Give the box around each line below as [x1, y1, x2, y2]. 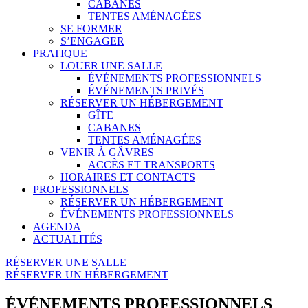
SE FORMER [60, 22, 122, 34]
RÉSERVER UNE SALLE [5, 256, 126, 268]
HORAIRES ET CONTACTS [60, 170, 195, 183]
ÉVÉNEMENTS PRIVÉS [88, 84, 204, 96]
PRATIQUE [33, 47, 87, 59]
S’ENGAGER [60, 34, 124, 47]
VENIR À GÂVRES [60, 146, 154, 158]
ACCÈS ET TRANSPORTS [88, 158, 215, 170]
